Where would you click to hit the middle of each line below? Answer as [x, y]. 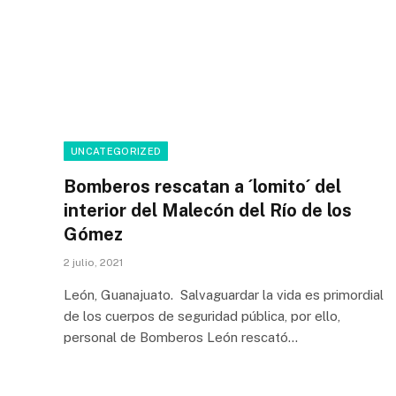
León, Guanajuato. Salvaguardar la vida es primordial [224, 294]
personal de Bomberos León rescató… [181, 337]
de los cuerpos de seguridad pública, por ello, [202, 316]
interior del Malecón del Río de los [208, 210]
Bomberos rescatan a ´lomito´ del [202, 186]
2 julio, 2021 [93, 262]
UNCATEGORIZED [116, 151]
